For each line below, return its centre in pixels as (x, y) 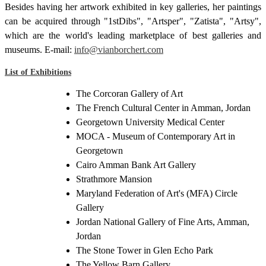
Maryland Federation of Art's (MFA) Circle (157, 193)
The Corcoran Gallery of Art (129, 93)
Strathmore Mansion (114, 179)
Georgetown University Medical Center (150, 122)
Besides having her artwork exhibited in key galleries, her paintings (133, 7)
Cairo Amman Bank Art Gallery (136, 164)
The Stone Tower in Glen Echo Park (145, 250)
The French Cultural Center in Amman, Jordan (163, 107)
